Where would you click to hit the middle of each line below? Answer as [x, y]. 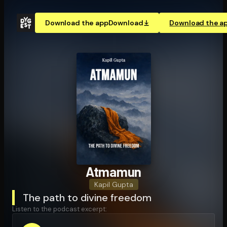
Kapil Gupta [113, 184]
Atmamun [113, 171]
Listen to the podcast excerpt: [60, 209]
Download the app [77, 23]
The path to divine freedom [87, 197]
